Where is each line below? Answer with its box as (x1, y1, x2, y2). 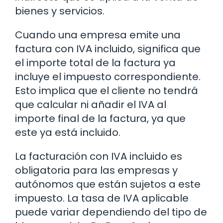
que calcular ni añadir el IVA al (15, 97, 166, 111)
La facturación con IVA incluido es (15, 149, 182, 163)
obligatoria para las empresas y (15, 163, 178, 177)
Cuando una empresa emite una (15, 27, 181, 42)
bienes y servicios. (15, 3, 105, 18)
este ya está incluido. (15, 125, 120, 139)
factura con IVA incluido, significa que (15, 41, 201, 56)
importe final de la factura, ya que (15, 111, 186, 125)
